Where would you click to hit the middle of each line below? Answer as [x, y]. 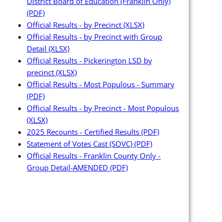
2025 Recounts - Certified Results [84, 132]
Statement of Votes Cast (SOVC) [81, 144]
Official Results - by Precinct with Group [95, 37]
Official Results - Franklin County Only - [94, 156]
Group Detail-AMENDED [69, 168]
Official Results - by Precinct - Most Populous [103, 108]
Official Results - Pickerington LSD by [90, 61]
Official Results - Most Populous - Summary [101, 84]
